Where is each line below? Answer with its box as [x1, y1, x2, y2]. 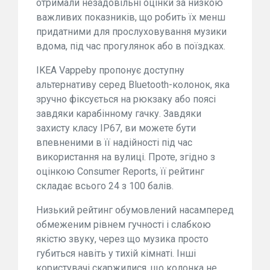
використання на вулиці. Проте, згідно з [36, 151, 215, 163]
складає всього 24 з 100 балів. [36, 180, 174, 192]
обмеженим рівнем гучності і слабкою [36, 218, 211, 230]
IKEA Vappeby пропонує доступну [36, 64, 184, 76]
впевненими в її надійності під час [36, 136, 192, 148]
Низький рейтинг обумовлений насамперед [36, 204, 234, 216]
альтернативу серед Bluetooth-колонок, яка [36, 78, 230, 90]
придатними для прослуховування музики [36, 25, 227, 37]
